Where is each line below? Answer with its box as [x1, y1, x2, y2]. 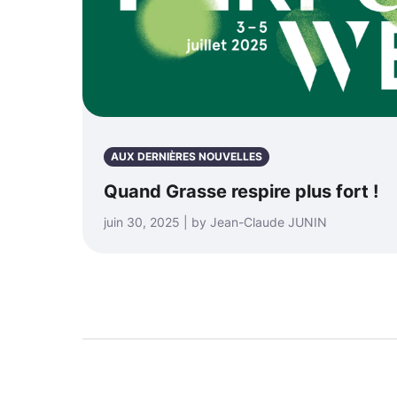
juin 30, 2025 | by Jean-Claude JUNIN [104, 214, 327, 230]
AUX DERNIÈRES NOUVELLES [111, 150, 262, 163]
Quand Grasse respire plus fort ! [104, 181, 378, 202]
